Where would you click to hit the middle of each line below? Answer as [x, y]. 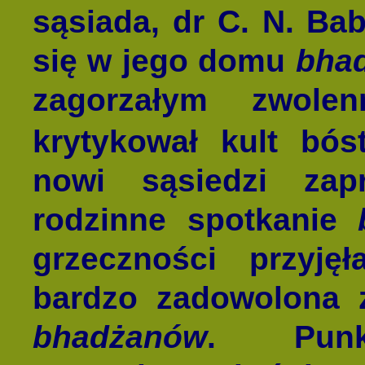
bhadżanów [120, 336]
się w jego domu [164, 60]
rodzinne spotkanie [196, 219]
